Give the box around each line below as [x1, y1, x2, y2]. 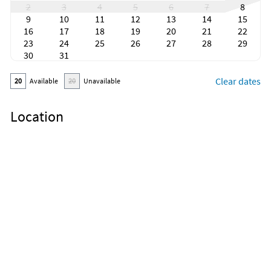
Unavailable [83, 76, 125, 86]
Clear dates [215, 75, 261, 88]
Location [10, 107, 64, 126]
